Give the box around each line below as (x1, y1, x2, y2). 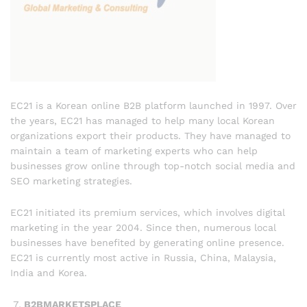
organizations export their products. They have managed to (10, 130, 291, 142)
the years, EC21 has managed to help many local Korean (10, 115, 275, 127)
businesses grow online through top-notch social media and (10, 160, 295, 172)
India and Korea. (10, 267, 87, 278)
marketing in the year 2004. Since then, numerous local (10, 221, 276, 233)
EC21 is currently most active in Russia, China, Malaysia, (10, 251, 276, 263)
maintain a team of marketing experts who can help (10, 145, 258, 157)
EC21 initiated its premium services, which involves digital (10, 206, 285, 218)
